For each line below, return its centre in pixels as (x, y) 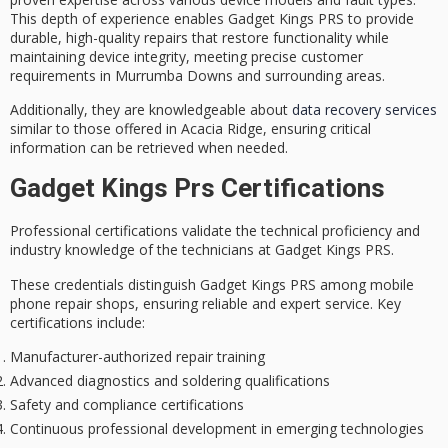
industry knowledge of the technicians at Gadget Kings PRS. (202, 250)
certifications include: (77, 322)
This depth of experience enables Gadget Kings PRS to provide (212, 18)
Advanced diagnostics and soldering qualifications (170, 381)
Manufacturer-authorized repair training (137, 357)
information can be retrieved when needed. (149, 147)
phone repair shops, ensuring (106, 303)
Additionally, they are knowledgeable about (151, 109)
